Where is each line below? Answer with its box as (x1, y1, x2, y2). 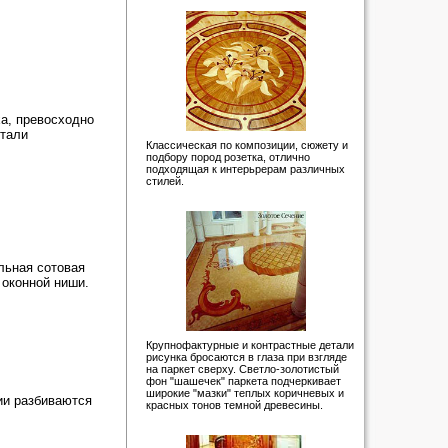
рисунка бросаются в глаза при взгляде (146, 351, 347, 363)
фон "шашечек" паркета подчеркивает (146, 375, 341, 387)
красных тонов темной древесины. (146, 399, 323, 411)
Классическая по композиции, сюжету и (146, 139, 348, 151)
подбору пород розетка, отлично (146, 151, 310, 163)
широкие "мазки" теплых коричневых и (146, 387, 344, 399)
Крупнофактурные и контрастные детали (146, 339, 354, 351)
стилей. (146, 175, 184, 187)
